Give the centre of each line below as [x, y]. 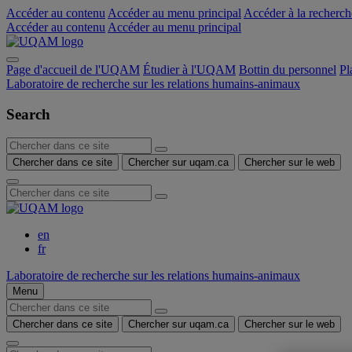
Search [28, 114]
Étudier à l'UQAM [189, 70]
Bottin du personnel [288, 70]
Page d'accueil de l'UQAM [73, 70]
